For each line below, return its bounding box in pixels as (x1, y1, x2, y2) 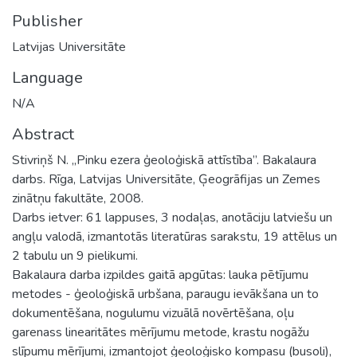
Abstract (12, 123, 74, 145)
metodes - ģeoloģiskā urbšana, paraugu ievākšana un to (12, 284, 319, 303)
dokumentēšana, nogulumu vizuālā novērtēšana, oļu (12, 304, 294, 322)
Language (12, 66, 83, 88)
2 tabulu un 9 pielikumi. (12, 246, 138, 265)
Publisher (12, 10, 83, 32)
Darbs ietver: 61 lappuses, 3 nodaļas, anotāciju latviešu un (12, 208, 332, 226)
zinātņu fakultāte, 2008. (12, 189, 143, 207)
